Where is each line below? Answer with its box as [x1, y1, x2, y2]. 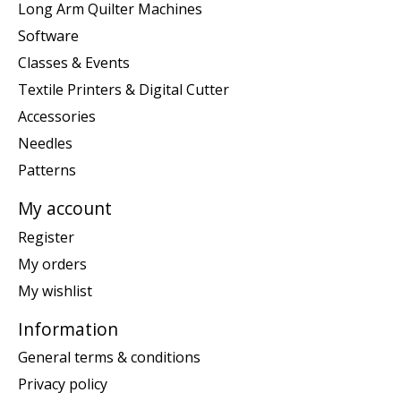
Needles [18, 133, 73, 154]
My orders [18, 253, 87, 274]
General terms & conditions [18, 347, 200, 368]
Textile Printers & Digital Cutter [18, 80, 229, 100]
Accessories [18, 107, 96, 127]
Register [18, 226, 74, 247]
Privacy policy [18, 374, 107, 395]
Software [18, 26, 79, 47]
